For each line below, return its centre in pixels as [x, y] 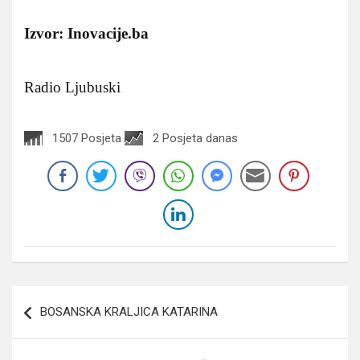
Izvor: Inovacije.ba [86, 33]
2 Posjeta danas [195, 138]
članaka [47, 323]
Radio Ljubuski [72, 87]
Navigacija [59, 297]
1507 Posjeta [87, 138]
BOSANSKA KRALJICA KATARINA [129, 311]
